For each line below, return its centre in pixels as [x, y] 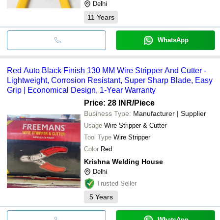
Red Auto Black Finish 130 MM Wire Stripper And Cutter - [107, 70]
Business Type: [108, 113]
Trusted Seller [117, 183]
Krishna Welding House [124, 161]
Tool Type [98, 137]
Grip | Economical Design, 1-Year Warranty [81, 90]
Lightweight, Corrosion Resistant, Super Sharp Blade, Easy [110, 80]
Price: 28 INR [108, 103]
